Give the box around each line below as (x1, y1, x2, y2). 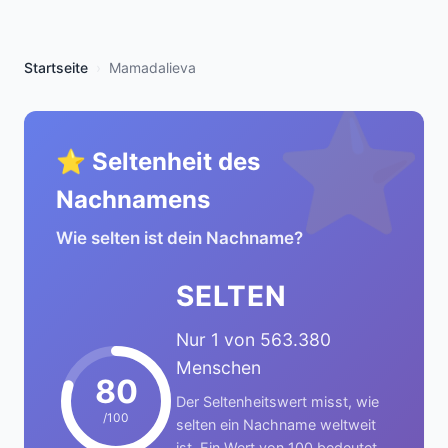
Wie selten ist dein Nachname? (56, 228, 303, 248)
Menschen (176, 357, 261, 378)
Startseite (24, 59, 88, 76)
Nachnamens (56, 185, 210, 214)
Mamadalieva (109, 59, 196, 76)
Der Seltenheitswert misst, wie (176, 393, 379, 410)
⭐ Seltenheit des (56, 147, 260, 176)
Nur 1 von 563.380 (176, 329, 331, 350)
